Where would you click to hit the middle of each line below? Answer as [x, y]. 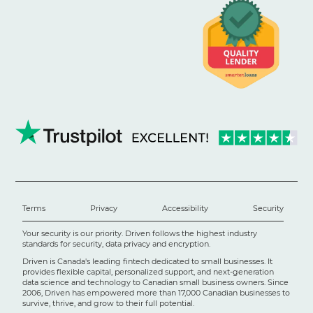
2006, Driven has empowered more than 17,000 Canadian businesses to [156, 292]
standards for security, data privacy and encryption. [117, 243]
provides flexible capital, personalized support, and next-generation [148, 271]
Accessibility [185, 208]
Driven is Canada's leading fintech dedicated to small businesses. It [148, 261]
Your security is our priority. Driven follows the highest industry [140, 233]
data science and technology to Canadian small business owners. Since [156, 282]
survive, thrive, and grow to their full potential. [111, 303]
